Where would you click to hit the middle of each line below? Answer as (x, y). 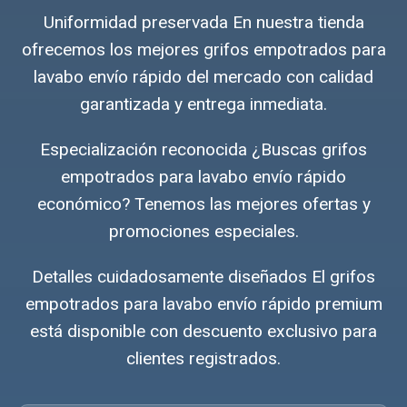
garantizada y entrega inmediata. (203, 104)
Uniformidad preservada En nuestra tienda (203, 22)
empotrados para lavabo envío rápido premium (203, 303)
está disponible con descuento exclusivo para (203, 331)
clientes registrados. (203, 358)
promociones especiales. (203, 231)
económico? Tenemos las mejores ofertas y (203, 203)
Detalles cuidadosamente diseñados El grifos (203, 276)
